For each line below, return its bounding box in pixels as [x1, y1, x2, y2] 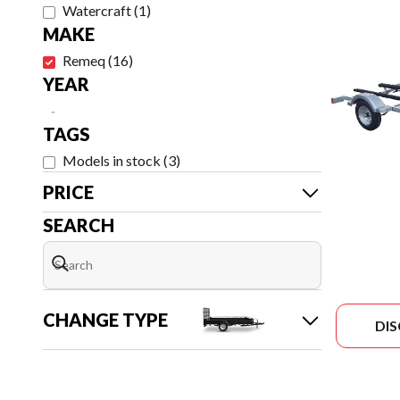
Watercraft [62, 2, 131, 19]
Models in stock [62, 152, 161, 169]
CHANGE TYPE [43, 309, 168, 330]
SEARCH [43, 214, 114, 236]
